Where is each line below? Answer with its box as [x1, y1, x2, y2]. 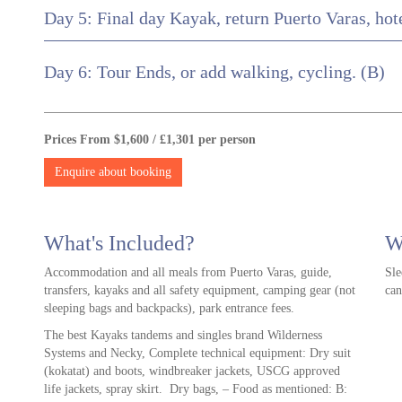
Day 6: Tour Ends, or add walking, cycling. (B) [44, 63, 385, 83]
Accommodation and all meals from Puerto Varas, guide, [44, 266, 332, 280]
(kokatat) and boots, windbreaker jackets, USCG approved [44, 364, 340, 379]
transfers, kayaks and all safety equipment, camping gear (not [44, 284, 355, 298]
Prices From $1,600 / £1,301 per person [44, 133, 256, 147]
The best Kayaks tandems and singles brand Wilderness [44, 328, 322, 343]
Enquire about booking [55, 165, 171, 179]
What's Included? [44, 232, 195, 256]
